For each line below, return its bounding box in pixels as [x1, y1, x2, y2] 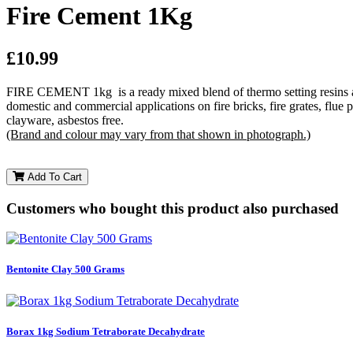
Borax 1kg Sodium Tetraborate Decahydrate [6, 325, 205, 337]
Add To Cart [24, 170, 82, 183]
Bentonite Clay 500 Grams [6, 263, 124, 276]
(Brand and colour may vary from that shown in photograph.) [6, 127, 310, 141]
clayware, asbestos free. [6, 113, 124, 127]
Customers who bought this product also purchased [6, 199, 339, 217]
